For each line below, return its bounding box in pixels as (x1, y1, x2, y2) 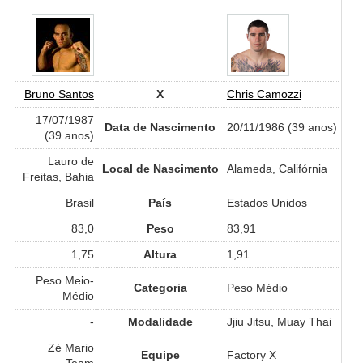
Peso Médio (226, 280, 288, 294)
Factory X (226, 348, 276, 361)
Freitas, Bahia (22, 169, 94, 183)
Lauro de (47, 154, 94, 168)
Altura (143, 247, 177, 261)
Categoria (133, 280, 187, 294)
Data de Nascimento (105, 120, 216, 134)
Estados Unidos (226, 195, 307, 209)
